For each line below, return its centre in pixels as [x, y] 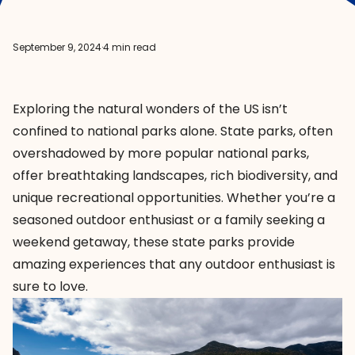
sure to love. [50, 286]
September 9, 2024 [57, 47]
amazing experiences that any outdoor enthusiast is [174, 264]
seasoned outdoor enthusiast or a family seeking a [169, 220]
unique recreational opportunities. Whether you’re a [174, 198]
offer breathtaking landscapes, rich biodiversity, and [175, 176]
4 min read [130, 47]
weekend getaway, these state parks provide [154, 242]
